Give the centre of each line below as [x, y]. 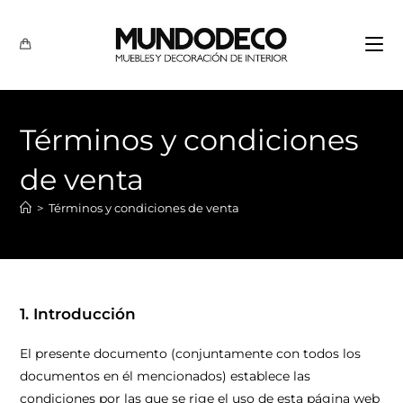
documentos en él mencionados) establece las [166, 376]
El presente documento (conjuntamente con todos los [191, 354]
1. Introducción [78, 314]
